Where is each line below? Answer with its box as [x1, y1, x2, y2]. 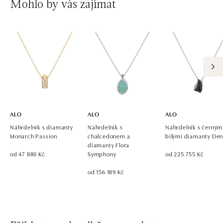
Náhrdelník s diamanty [10, 122, 73, 131]
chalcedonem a [88, 131, 130, 140]
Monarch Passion [10, 131, 58, 140]
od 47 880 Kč [10, 149, 45, 158]
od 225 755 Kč [165, 149, 204, 158]
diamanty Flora [88, 140, 130, 149]
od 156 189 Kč [88, 167, 124, 176]
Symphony [88, 149, 116, 158]
